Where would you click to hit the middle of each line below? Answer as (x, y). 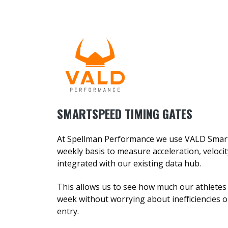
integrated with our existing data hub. (129, 163)
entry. (69, 211)
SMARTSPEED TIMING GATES (125, 114)
